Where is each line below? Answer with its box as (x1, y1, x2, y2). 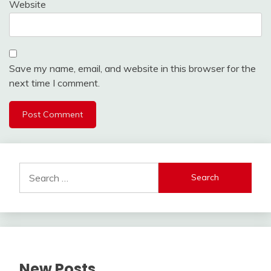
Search (19, 163, 49, 175)
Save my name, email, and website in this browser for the (9, 62, 256, 74)
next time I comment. (9, 76, 100, 89)
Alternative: (9, 143, 59, 156)
